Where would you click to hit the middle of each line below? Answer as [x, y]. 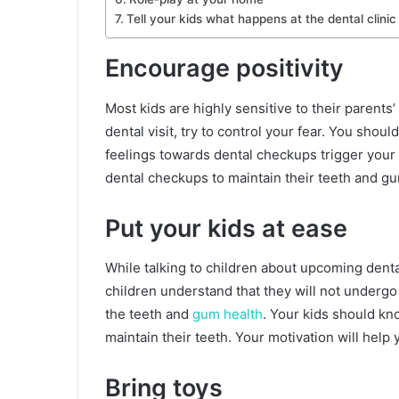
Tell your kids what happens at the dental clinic [261, 19]
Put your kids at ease [226, 228]
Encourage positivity [224, 69]
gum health [228, 314]
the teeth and [149, 314]
